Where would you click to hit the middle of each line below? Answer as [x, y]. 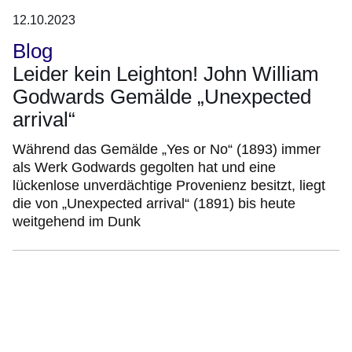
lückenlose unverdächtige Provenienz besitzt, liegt [169, 186]
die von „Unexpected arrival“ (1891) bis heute [154, 204]
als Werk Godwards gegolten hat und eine [144, 168]
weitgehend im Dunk [77, 222]
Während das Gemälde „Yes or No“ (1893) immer [167, 150]
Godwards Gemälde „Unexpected [162, 97]
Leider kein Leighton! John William [166, 74]
